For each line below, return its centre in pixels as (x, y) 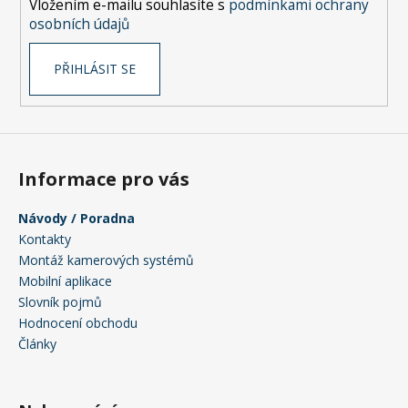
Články (37, 343)
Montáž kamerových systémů (106, 260)
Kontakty (45, 239)
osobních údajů (79, 25)
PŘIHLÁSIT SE (94, 69)
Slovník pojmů (60, 301)
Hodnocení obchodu (78, 322)
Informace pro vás (104, 178)
